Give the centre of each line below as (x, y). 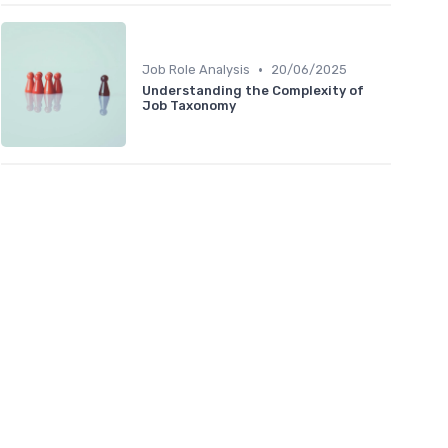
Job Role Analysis (196, 70)
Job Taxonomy (189, 106)
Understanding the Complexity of (253, 91)
